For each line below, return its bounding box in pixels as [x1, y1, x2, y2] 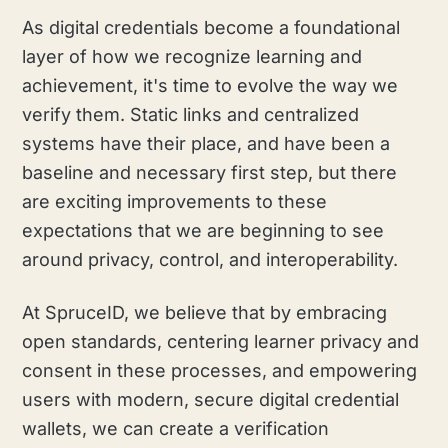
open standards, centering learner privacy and [22, 330, 420, 352]
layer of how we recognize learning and [22, 45, 363, 67]
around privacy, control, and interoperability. [22, 248, 404, 270]
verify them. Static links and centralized [22, 103, 360, 125]
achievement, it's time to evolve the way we [22, 74, 399, 96]
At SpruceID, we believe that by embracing [22, 301, 388, 323]
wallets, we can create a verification [22, 417, 330, 439]
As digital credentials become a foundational [22, 16, 401, 38]
